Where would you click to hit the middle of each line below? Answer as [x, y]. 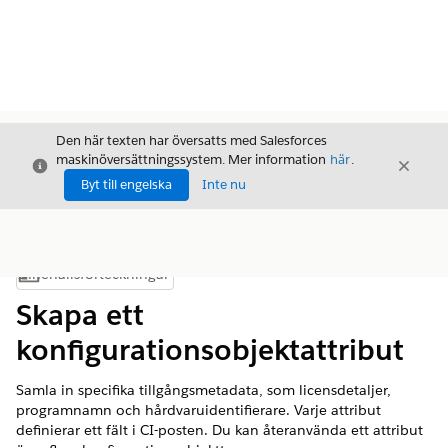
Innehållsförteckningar [93, 274]
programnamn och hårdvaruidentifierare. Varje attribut [198, 410]
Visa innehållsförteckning [168, 279]
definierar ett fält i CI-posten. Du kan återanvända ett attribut [219, 430]
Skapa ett [80, 315]
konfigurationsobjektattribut [210, 350]
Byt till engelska [126, 184]
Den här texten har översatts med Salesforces [191, 140]
